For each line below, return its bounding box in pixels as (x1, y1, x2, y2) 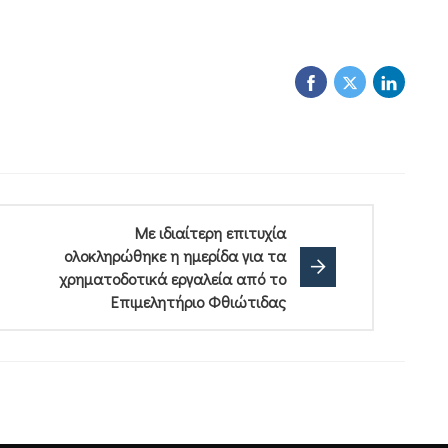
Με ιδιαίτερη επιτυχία (134, 221, 286, 243)
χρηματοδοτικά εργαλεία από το (58, 267, 286, 289)
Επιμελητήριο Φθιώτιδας (110, 290, 286, 312)
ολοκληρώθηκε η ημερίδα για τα (63, 244, 286, 266)
